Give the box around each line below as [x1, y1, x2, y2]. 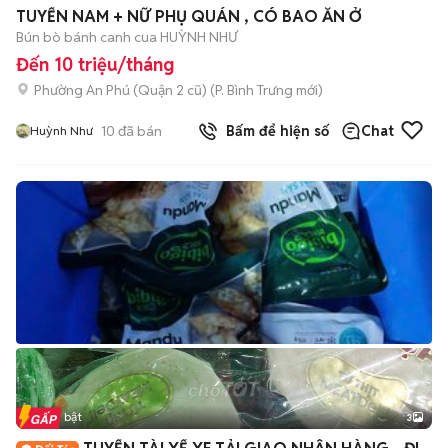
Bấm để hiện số [218, 122, 329, 140]
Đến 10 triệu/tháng [16, 53, 174, 76]
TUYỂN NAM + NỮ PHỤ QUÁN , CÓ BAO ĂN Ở [16, 6, 362, 27]
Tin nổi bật [24, 409, 82, 424]
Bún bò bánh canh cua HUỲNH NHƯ [16, 28, 238, 46]
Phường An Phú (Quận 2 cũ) [34, 80, 207, 99]
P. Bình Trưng [215, 80, 293, 99]
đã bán [115, 121, 162, 140]
